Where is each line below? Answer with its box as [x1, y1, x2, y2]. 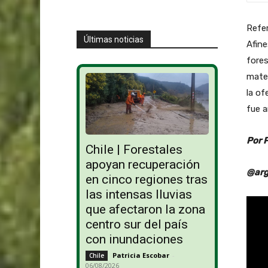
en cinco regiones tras [85, 172, 208, 187]
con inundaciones [85, 232, 183, 247]
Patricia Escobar [112, 251, 169, 260]
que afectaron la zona [85, 202, 205, 217]
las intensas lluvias [85, 187, 192, 202]
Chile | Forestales [85, 142, 182, 157]
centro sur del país [85, 217, 188, 232]
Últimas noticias [83, 34, 144, 44]
